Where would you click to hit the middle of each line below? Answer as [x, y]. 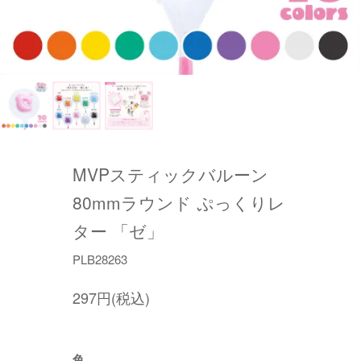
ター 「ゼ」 [118, 230]
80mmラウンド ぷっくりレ [178, 202]
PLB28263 [100, 259]
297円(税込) [111, 297]
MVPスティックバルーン [170, 174]
